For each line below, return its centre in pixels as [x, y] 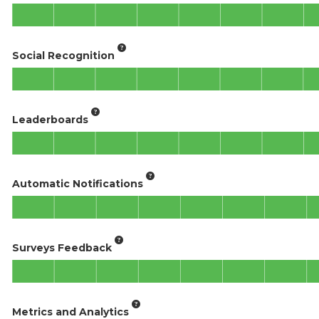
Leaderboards [50, 119]
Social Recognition [63, 55]
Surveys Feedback [62, 247]
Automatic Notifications [78, 183]
